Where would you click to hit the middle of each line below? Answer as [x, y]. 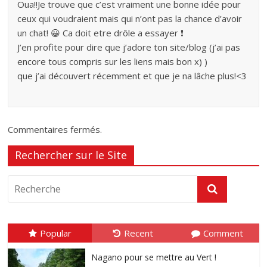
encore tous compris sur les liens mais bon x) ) [113, 62]
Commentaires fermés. [55, 130]
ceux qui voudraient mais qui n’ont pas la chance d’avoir [130, 19]
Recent [139, 233]
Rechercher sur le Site [71, 155]
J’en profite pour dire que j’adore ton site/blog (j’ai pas [129, 47]
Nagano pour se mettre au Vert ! [154, 257]
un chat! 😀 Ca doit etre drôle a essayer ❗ [101, 33]
